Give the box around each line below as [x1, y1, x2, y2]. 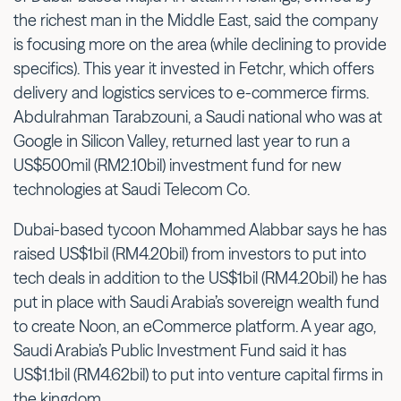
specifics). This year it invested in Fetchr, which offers [13, 57, 374, 79]
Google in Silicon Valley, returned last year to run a [13, 130, 350, 151]
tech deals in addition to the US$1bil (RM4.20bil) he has [13, 267, 387, 288]
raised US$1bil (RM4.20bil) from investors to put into [13, 243, 366, 264]
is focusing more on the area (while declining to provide [13, 33, 387, 55]
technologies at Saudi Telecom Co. [13, 178, 250, 200]
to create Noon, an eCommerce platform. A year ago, [13, 315, 376, 337]
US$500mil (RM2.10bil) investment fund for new [13, 154, 341, 175]
